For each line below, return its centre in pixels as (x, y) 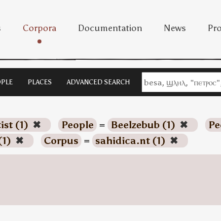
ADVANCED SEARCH (98, 82)
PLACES (40, 82)
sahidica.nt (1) (131, 141)
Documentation (110, 28)
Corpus (61, 141)
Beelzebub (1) (144, 125)
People (77, 125)
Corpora (39, 28)
